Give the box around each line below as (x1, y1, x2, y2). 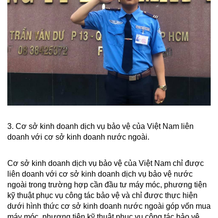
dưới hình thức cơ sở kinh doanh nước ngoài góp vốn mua (7, 201, 211, 210)
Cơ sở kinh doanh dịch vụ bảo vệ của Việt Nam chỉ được (7, 159, 204, 167)
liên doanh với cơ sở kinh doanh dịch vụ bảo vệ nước (7, 169, 193, 178)
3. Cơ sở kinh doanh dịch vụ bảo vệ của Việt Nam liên (7, 122, 194, 130)
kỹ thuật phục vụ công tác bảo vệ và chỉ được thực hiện (7, 191, 198, 200)
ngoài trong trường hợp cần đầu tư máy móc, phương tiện (7, 180, 207, 189)
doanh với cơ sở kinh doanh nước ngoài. (7, 132, 149, 141)
